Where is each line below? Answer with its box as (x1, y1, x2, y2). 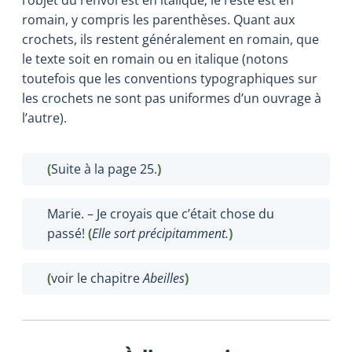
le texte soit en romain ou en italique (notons (22, 49, 288, 68)
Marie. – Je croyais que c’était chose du (47, 204, 274, 222)
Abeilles (143, 269, 185, 287)
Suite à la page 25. (51, 159, 157, 178)
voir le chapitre (51, 269, 143, 287)
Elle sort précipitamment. (92, 224, 229, 242)
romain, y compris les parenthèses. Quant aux (22, 10, 295, 28)
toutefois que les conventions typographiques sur (22, 69, 317, 87)
